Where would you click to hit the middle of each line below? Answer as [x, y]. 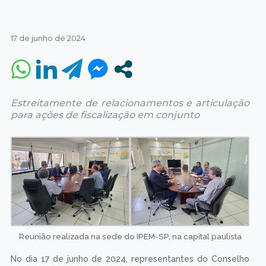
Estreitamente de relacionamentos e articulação [130, 103]
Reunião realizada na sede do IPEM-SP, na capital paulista [130, 237]
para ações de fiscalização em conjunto [105, 115]
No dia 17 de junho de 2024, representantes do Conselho [130, 259]
